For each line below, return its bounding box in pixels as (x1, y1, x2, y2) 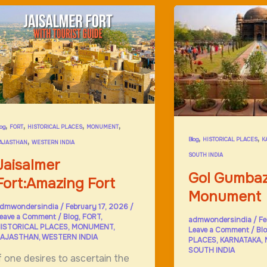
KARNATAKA (219, 235, 261, 245)
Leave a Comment (188, 225, 249, 235)
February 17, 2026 (65, 201, 130, 212)
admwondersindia (188, 215, 253, 225)
